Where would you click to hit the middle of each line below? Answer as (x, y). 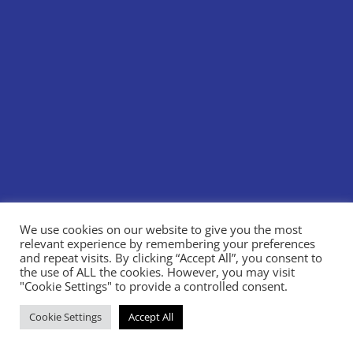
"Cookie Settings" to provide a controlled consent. (154, 286)
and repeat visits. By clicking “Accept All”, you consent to (171, 258)
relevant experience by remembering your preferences (167, 243)
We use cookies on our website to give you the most (161, 229)
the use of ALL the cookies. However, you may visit (157, 272)
